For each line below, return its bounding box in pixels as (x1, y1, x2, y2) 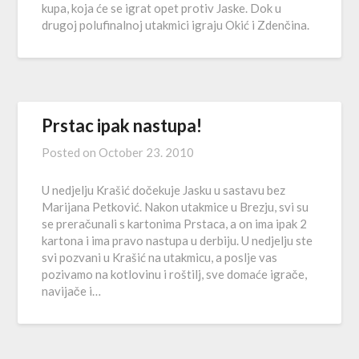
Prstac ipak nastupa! (42, 115, 203, 136)
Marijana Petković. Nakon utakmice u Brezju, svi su (42, 200, 309, 214)
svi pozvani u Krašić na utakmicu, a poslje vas (42, 250, 278, 264)
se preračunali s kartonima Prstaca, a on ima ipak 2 (42, 216, 308, 231)
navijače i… (42, 284, 102, 298)
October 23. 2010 (99, 145, 195, 159)
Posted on (42, 145, 99, 159)
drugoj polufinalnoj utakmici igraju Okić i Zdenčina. (42, 18, 310, 32)
